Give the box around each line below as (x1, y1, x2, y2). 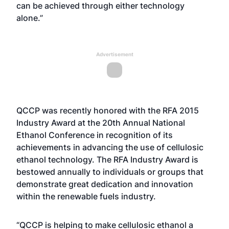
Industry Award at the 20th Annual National (16, 118, 185, 128)
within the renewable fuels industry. (16, 191, 156, 201)
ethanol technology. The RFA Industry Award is (16, 154, 198, 165)
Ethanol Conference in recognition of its (16, 130, 173, 140)
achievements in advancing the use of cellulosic (16, 142, 203, 152)
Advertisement (96, 51, 133, 57)
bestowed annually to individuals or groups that (16, 167, 203, 177)
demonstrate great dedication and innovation (16, 179, 193, 189)
